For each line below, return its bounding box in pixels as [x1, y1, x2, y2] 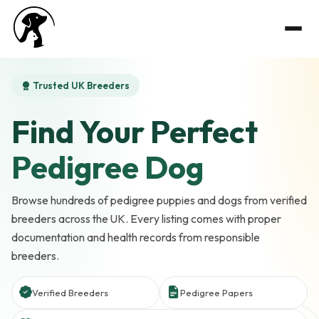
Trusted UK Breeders [31, 80, 130, 91]
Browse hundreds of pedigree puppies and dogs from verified [11, 193, 307, 207]
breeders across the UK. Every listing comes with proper [11, 211, 281, 226]
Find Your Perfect [11, 112, 258, 151]
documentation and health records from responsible [11, 230, 260, 244]
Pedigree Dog [11, 147, 204, 187]
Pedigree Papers [180, 287, 253, 298]
